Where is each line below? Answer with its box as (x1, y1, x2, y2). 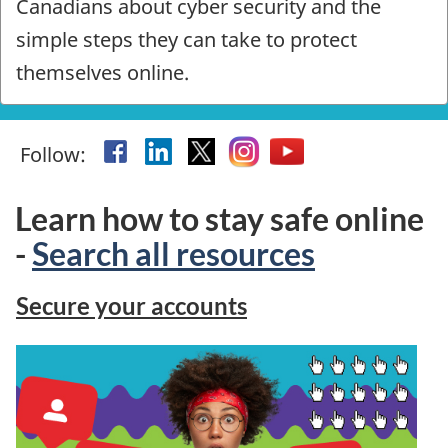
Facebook (115, 137, 204, 165)
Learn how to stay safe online (15, 198, 424, 238)
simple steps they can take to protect (16, 25, 357, 53)
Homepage (16, 69, 181, 111)
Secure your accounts (16, 291, 247, 321)
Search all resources (32, 233, 315, 273)
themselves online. (16, 58, 189, 86)
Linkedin (158, 137, 236, 165)
